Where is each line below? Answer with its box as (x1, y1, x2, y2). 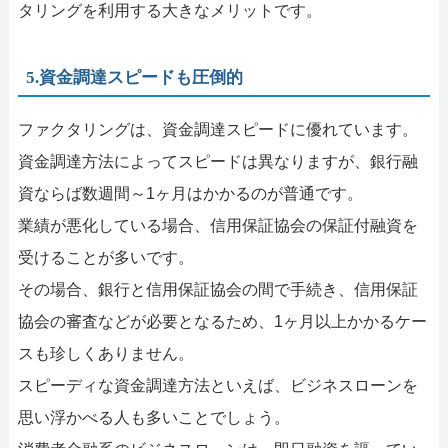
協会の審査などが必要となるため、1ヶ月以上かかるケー (17, 312, 427, 330)
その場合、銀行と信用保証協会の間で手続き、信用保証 (17, 280, 418, 298)
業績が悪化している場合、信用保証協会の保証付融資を (17, 216, 418, 234)
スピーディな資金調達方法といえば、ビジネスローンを (17, 376, 418, 394)
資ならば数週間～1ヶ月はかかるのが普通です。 (17, 184, 363, 202)
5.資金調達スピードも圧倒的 (26, 67, 244, 87)
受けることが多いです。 (17, 248, 194, 266)
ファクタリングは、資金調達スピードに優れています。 (17, 120, 418, 138)
